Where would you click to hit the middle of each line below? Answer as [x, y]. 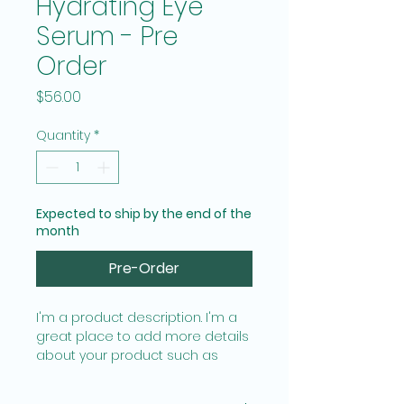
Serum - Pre [107, 36]
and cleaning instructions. [119, 393]
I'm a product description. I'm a [138, 317]
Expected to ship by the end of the [144, 213]
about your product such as [129, 355]
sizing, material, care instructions [143, 374]
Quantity [63, 135]
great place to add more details [144, 336]
